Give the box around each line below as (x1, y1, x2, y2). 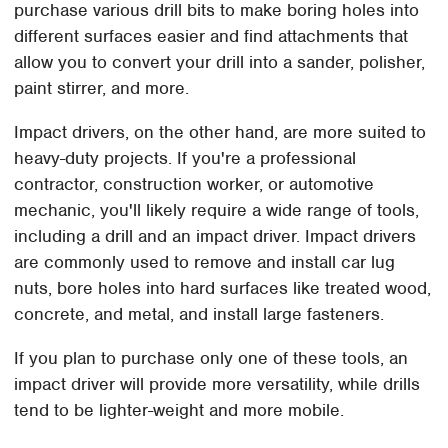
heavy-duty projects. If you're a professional (14, 146, 357, 169)
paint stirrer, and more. (14, 76, 190, 99)
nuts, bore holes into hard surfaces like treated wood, (14, 276, 432, 299)
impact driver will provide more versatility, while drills (14, 372, 421, 395)
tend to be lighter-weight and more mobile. (14, 398, 345, 421)
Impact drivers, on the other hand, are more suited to (14, 120, 427, 143)
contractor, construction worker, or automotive (14, 172, 375, 195)
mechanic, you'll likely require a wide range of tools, (14, 198, 420, 221)
